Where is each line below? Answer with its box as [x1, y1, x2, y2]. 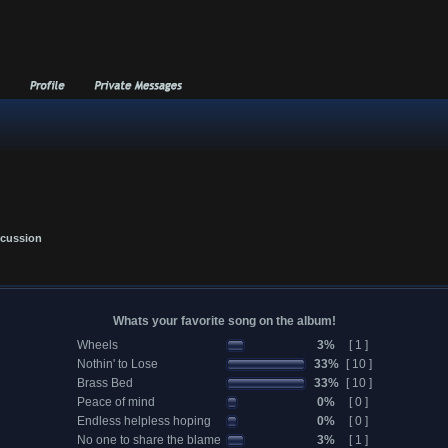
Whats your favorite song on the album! [112, 314, 336, 328]
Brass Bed [76, 376, 133, 390]
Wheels [76, 338, 118, 352]
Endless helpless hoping [76, 414, 211, 428]
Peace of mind [76, 395, 155, 409]
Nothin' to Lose [76, 357, 158, 371]
